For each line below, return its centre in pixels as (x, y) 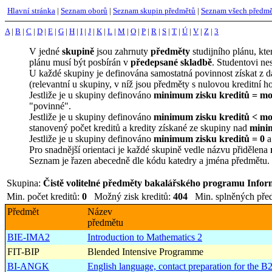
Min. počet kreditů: (44, 196)
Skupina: (25, 183)
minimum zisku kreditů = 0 (209, 139)
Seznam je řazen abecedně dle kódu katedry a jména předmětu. (149, 161)
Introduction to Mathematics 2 (145, 237)
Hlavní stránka (31, 11)
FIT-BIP (23, 252)
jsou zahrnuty (124, 51)
